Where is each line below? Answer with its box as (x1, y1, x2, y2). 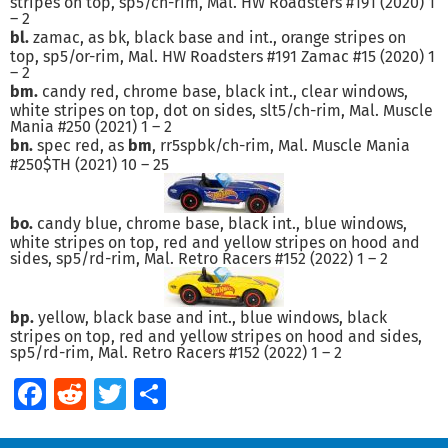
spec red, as (33, 135, 128, 155)
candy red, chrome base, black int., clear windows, (38, 81, 408, 101)
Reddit (86, 373, 183, 412)
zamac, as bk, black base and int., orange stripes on (29, 27, 406, 47)
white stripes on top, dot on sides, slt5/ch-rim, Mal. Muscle (10, 100, 433, 120)
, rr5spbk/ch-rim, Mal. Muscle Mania (152, 135, 410, 155)
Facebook (46, 373, 184, 412)
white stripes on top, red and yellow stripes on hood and (10, 232, 420, 252)
